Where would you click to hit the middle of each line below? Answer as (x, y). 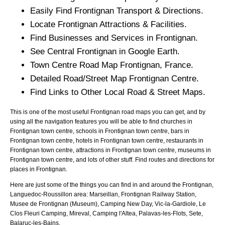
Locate (44, 24)
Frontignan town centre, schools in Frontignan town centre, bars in (100, 131)
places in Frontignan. (39, 169)
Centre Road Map (85, 65)
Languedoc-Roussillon (41, 194)
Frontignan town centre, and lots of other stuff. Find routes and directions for (112, 159)
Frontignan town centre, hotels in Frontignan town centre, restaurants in (107, 140)
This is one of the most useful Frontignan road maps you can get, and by (108, 112)
